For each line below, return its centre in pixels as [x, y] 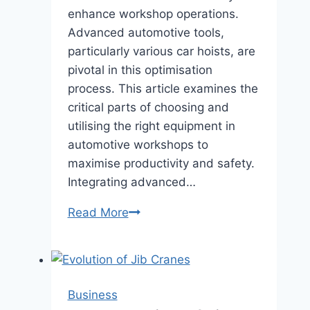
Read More [98, 212]
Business [92, 295]
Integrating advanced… [131, 182]
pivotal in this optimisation [140, 70]
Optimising [157, 212]
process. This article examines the [163, 89]
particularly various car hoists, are [161, 51]
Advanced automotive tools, [146, 33]
